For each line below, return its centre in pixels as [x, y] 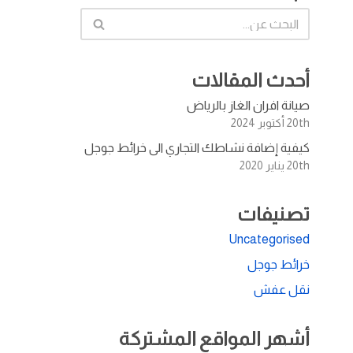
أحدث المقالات [251, 80]
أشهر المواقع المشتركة [214, 338]
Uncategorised [269, 239]
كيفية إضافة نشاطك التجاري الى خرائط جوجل [197, 147]
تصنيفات [273, 214]
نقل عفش [282, 289]
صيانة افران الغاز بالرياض [248, 105]
